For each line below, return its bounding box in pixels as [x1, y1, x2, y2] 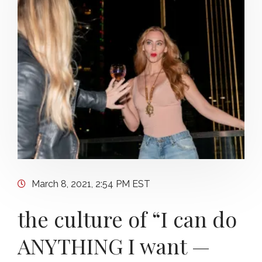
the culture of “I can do [18, 205, 237, 233]
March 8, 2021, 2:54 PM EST [32, 178, 150, 189]
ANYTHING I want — [18, 232, 210, 260]
